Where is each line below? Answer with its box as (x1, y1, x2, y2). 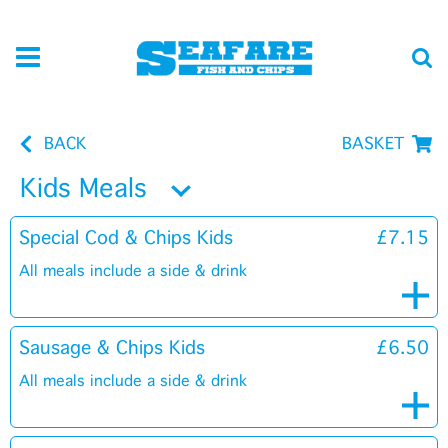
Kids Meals (20, 174, 147, 203)
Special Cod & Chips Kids (19, 227, 233, 249)
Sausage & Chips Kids (19, 337, 205, 359)
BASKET (342, 134, 404, 153)
